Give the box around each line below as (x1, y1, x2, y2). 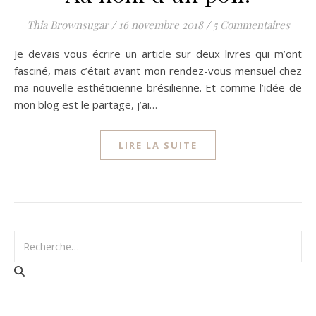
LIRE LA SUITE (119, 139, 197, 152)
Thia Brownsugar (26, 18, 109, 32)
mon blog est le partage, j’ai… (14, 97, 157, 111)
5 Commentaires (212, 18, 290, 32)
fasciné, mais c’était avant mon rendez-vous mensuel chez (14, 63, 302, 78)
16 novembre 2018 (118, 18, 203, 32)
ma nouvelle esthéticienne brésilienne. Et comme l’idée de (14, 80, 302, 95)
